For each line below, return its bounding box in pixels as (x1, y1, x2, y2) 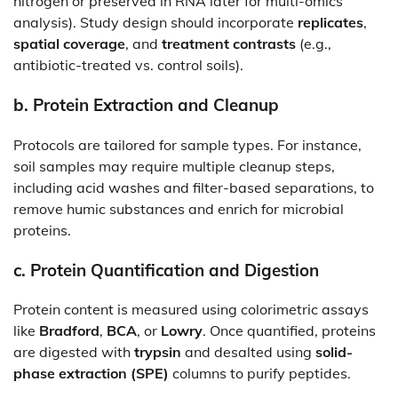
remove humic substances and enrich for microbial (13, 199, 344, 218)
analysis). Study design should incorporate (13, 13, 298, 32)
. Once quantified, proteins (203, 322, 376, 340)
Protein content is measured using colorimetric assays (13, 300, 369, 319)
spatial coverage (13, 35, 125, 53)
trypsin (134, 343, 181, 362)
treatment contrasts (162, 35, 296, 53)
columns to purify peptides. (169, 364, 351, 383)
